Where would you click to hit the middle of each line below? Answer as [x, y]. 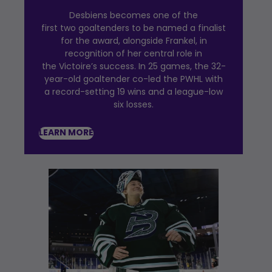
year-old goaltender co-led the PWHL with [134, 79]
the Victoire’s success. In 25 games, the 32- [134, 66]
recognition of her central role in [134, 54]
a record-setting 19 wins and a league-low [134, 92]
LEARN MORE [66, 134]
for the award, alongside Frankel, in [134, 41]
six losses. [134, 105]
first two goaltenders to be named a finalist [134, 28]
